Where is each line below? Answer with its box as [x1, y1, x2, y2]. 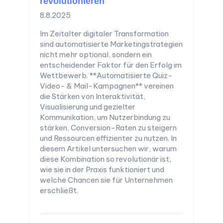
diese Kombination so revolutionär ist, [40, 154, 171, 164]
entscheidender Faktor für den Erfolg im [40, 60, 182, 70]
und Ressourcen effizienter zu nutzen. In [40, 133, 177, 143]
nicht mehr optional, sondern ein [40, 49, 152, 59]
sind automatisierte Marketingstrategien [40, 39, 183, 49]
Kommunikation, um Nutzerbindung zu [40, 112, 170, 122]
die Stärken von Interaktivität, [40, 91, 145, 101]
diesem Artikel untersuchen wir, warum [40, 143, 177, 153]
